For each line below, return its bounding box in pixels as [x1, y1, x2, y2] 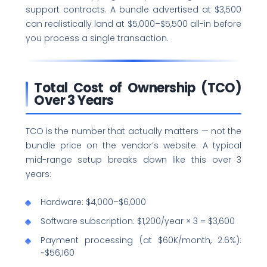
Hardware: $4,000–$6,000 [41, 195, 147, 208]
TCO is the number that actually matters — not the [25, 125, 242, 138]
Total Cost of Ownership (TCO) [34, 78, 242, 97]
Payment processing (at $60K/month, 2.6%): [41, 234, 242, 246]
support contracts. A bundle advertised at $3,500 [25, 3, 242, 15]
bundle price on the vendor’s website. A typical [25, 139, 242, 152]
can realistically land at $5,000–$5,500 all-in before [25, 17, 242, 30]
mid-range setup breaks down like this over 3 [25, 154, 242, 166]
